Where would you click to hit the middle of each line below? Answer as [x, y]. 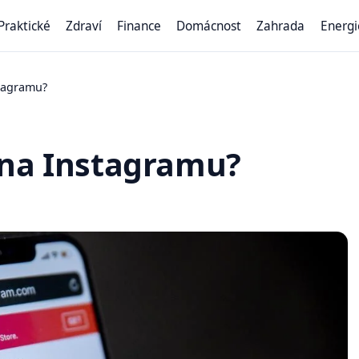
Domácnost [209, 26]
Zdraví [83, 26]
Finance [139, 26]
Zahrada [281, 26]
